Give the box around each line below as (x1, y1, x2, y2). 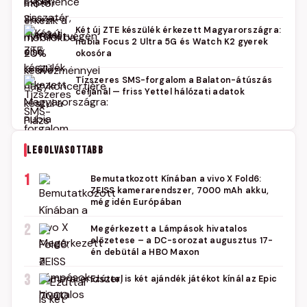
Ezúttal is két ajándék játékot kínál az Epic (90, 273, 277, 284)
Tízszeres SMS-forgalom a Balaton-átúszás (75, 75, 272, 86)
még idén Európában (90, 197, 182, 208)
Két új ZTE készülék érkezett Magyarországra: (75, 25, 281, 36)
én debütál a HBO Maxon (90, 247, 200, 258)
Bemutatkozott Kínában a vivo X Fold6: (90, 173, 262, 184)
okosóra (75, 48, 112, 59)
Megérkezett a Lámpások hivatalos (90, 223, 247, 234)
